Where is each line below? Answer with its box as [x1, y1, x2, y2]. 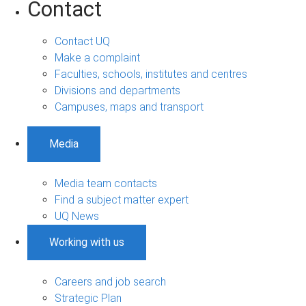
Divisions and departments [55, 83, 180, 97]
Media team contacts [55, 176, 157, 190]
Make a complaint [55, 51, 140, 64]
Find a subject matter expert [55, 193, 189, 206]
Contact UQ [55, 34, 110, 48]
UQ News [55, 209, 99, 223]
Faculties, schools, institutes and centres [55, 67, 247, 81]
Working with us [49, 235, 124, 249]
